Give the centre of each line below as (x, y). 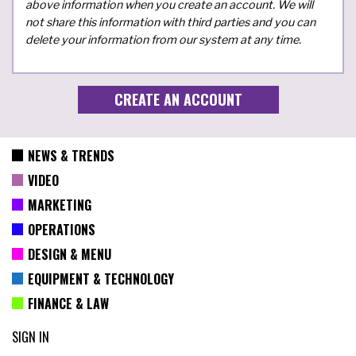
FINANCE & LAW (68, 303)
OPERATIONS (61, 229)
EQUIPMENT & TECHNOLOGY (101, 279)
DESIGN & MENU (69, 254)
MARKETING (59, 205)
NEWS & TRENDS (71, 155)
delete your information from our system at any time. (163, 39)
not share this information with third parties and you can (170, 21)
